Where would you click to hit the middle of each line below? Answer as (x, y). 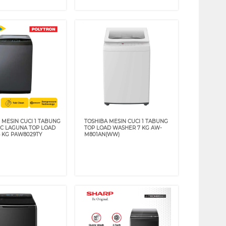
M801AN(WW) (102, 134)
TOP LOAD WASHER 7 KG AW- (123, 128)
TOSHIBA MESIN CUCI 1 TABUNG (126, 121)
